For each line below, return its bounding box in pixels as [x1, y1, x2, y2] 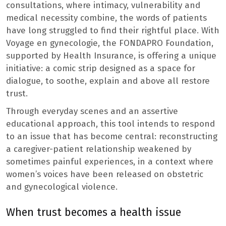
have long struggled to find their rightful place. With [6, 25, 219, 36]
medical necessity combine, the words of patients [6, 12, 207, 23]
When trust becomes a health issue [6, 205, 181, 219]
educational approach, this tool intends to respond [6, 118, 215, 129]
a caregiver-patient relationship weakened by [6, 143, 191, 154]
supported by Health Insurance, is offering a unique [6, 50, 216, 61]
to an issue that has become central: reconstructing [6, 131, 217, 142]
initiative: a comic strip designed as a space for [6, 63, 195, 74]
